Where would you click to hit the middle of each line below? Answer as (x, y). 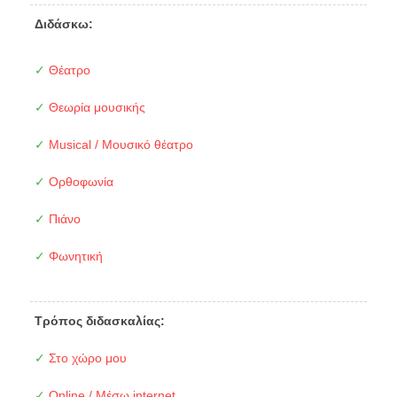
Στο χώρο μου (86, 358)
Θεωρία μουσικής (95, 108)
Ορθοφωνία (79, 182)
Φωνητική (74, 257)
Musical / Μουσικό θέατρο (119, 145)
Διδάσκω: (63, 24)
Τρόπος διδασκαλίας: (99, 321)
